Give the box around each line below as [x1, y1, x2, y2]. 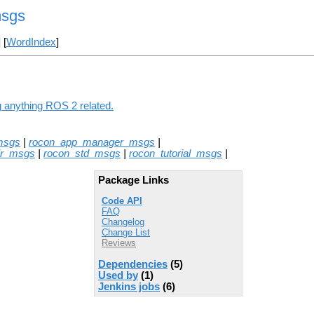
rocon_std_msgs [43, 147, 121, 159]
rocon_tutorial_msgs [129, 147, 222, 159]
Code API [102, 196, 142, 207]
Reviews [102, 238, 136, 249]
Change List [102, 227, 150, 238]
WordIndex [6, 36, 56, 48]
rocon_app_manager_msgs [29, 136, 155, 148]
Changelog [102, 217, 144, 228]
